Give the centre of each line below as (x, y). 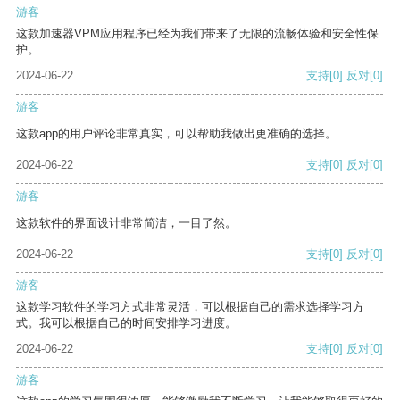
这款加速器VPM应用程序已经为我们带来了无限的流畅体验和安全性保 (197, 34)
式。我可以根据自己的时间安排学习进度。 (126, 323)
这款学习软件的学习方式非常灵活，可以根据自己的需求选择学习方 (190, 307)
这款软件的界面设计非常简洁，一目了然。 (126, 223)
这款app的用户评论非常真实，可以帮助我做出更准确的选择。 (176, 134)
